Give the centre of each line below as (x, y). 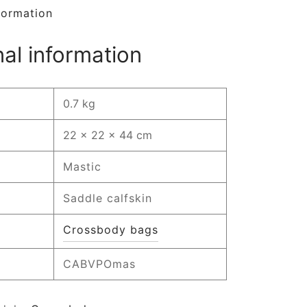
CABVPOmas (99, 263)
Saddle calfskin (107, 198)
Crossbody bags (110, 229)
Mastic (82, 166)
